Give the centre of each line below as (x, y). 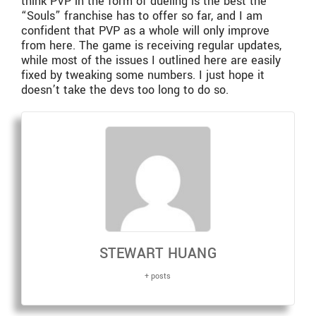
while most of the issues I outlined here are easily (151, 61)
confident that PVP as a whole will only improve (145, 31)
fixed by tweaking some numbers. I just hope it (143, 75)
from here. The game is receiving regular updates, (151, 46)
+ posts (158, 276)
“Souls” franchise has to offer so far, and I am (142, 16)
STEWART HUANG (158, 254)
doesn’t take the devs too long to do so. (125, 90)
